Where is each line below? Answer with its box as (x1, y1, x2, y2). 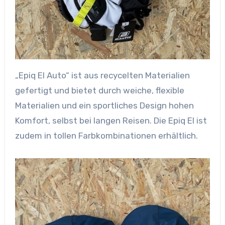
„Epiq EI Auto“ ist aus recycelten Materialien (15, 70, 190, 81)
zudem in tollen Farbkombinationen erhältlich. (15, 131, 198, 141)
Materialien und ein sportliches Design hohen (15, 100, 194, 111)
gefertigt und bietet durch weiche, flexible (15, 85, 184, 96)
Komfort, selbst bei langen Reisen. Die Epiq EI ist (15, 116, 207, 126)
